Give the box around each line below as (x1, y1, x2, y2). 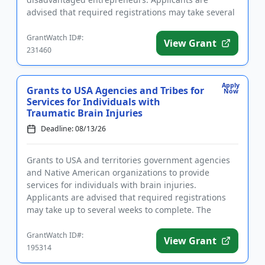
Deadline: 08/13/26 (41, 124, 106, 134)
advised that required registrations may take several (27, 7, 235, 18)
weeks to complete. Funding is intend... (27, 19, 182, 30)
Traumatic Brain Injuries (27, 106, 143, 119)
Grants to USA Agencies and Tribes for (27, 84, 204, 97)
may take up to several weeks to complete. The (27, 204, 211, 215)
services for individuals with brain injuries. (27, 179, 196, 190)
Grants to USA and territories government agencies (27, 154, 230, 166)
